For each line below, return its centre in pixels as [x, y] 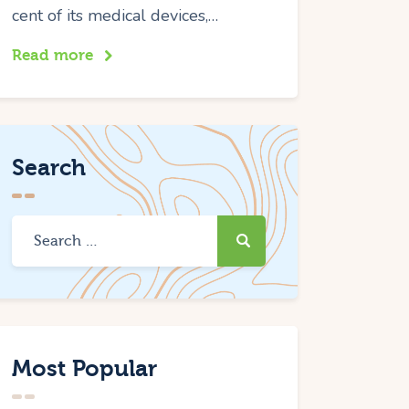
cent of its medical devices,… [115, 15]
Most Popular [85, 368]
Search [49, 167]
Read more [53, 55]
